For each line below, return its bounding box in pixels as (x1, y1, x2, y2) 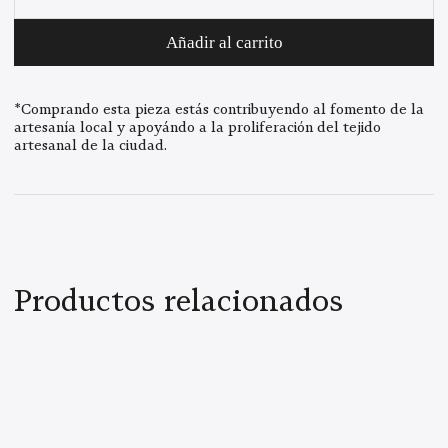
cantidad (13, 18, 79, 41)
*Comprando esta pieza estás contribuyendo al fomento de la (14, 99, 424, 118)
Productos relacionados (14, 281, 344, 319)
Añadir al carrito (165, 32, 283, 52)
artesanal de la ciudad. (14, 135, 167, 154)
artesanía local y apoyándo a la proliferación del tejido (14, 117, 381, 136)
